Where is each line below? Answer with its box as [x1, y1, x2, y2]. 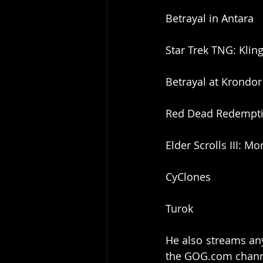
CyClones [166, 170, 211, 184]
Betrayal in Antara [166, 11, 254, 26]
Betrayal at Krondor [166, 75, 262, 89]
